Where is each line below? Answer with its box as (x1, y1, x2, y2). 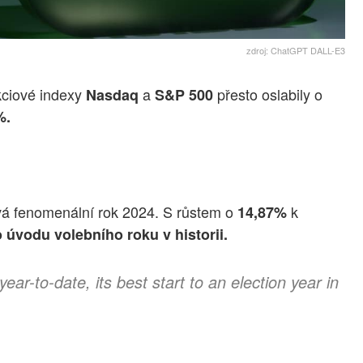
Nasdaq (86, 84, 139, 106)
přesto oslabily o (213, 83, 322, 105)
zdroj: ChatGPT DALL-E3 (246, 44, 345, 58)
